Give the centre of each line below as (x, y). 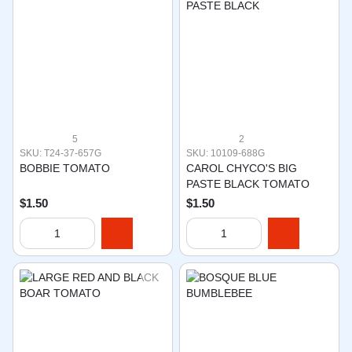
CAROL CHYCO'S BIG (242, 168)
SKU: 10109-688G (225, 153)
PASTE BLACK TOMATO (248, 184)
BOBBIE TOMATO (65, 168)
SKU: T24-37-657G (60, 153)
